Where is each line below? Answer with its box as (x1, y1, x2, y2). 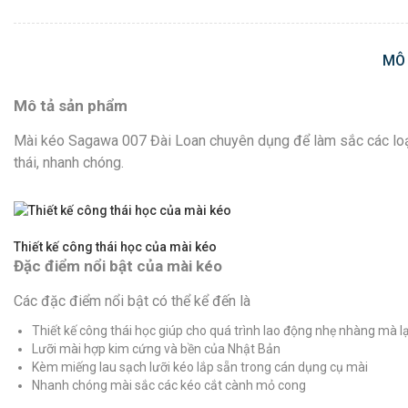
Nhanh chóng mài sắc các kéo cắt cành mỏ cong (32, 378, 306, 393)
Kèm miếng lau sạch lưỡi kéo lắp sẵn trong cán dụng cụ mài (32, 360, 368, 375)
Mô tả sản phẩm (14, 97, 127, 116)
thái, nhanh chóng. (14, 154, 124, 172)
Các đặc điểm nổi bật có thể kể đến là (14, 292, 250, 311)
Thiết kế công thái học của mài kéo (14, 240, 217, 255)
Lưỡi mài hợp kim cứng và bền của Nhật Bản (32, 342, 280, 357)
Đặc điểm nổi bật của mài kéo (14, 257, 222, 276)
